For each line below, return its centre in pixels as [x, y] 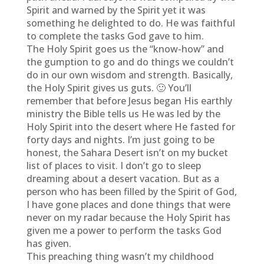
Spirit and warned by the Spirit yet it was [116, 10]
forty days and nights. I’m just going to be [120, 140]
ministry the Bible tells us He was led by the [123, 114]
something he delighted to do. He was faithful [131, 23]
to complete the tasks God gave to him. [115, 36]
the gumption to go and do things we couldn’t [130, 62]
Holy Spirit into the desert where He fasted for [131, 127]
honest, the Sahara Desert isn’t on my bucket [127, 153]
